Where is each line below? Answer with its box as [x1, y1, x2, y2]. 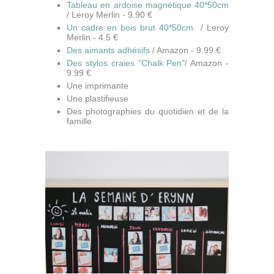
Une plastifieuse [67, 94, 128, 104]
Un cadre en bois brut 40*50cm [67, 23, 193, 33]
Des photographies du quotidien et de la [67, 106, 229, 117]
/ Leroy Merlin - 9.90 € [67, 10, 152, 20]
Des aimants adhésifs [67, 45, 152, 56]
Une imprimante [67, 81, 128, 91]
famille [67, 116, 94, 127]
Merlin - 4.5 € [67, 32, 118, 43]
